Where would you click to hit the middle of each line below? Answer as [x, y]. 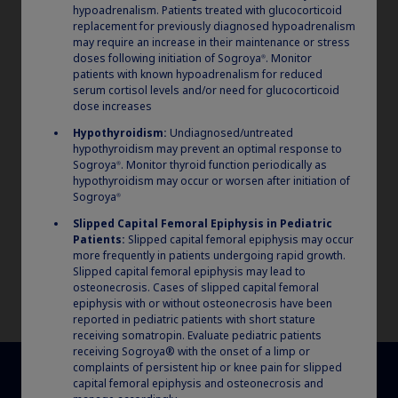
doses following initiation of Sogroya [167, 58]
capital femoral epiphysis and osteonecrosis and [198, 383]
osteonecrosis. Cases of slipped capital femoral [196, 287]
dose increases [112, 106]
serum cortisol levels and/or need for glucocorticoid [206, 90]
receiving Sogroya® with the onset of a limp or [191, 351]
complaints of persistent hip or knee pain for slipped [207, 367]
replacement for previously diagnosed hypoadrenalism [214, 26]
